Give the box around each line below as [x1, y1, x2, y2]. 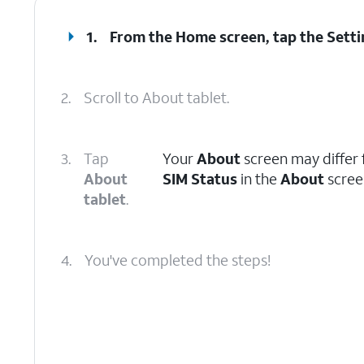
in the [237, 169, 281, 188]
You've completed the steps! [84, 250, 271, 270]
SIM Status [162, 169, 238, 188]
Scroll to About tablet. [84, 88, 229, 107]
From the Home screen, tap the [110, 27, 327, 46]
